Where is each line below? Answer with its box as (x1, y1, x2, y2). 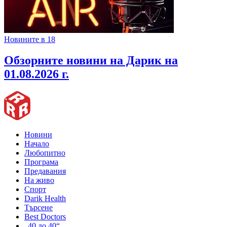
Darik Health (24, 194, 66, 203)
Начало (24, 139, 49, 148)
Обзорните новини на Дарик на (4, 54, 178, 67)
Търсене (24, 203, 53, 212)
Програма (24, 158, 58, 167)
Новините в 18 (4, 34, 55, 44)
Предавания (24, 167, 66, 176)
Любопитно (24, 148, 65, 158)
